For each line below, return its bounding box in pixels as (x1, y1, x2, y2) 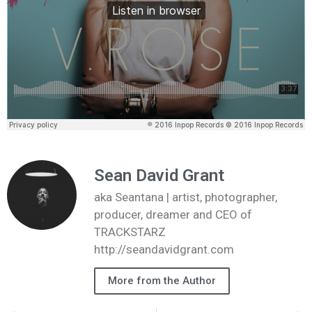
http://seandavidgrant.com (94, 242, 234, 256)
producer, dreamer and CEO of (94, 207, 252, 221)
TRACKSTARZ (94, 224, 166, 239)
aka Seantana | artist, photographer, (94, 189, 277, 204)
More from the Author (108, 274, 216, 288)
